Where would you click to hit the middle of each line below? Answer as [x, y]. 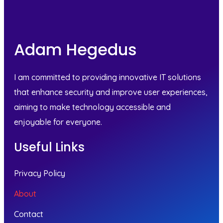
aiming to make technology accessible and [92, 107]
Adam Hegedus [75, 50]
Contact [29, 214]
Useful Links [49, 147]
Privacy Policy [40, 173]
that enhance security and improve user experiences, [111, 92]
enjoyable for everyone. [58, 122]
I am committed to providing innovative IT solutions [108, 77]
